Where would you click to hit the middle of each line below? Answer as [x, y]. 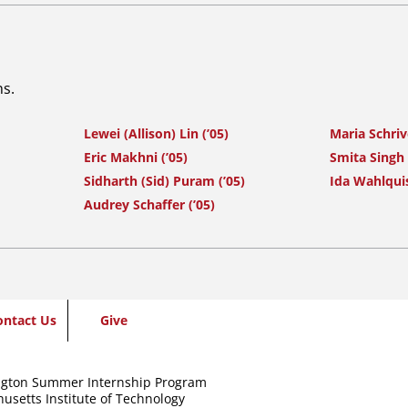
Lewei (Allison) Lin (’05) [156, 134]
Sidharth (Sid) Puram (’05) [164, 181]
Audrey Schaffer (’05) [149, 205]
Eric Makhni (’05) [136, 158]
